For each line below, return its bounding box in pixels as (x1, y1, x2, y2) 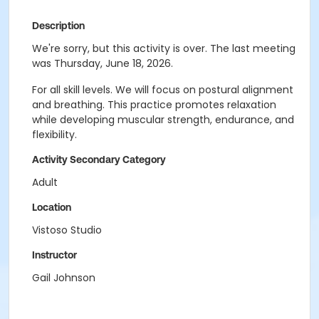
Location (32, 202, 71, 213)
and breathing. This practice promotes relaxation (32, 98, 276, 112)
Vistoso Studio (32, 223, 102, 237)
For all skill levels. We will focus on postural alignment (32, 83, 293, 97)
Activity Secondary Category (32, 154, 166, 165)
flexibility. (32, 127, 77, 142)
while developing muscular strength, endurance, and (32, 113, 294, 127)
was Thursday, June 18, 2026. (32, 56, 173, 70)
